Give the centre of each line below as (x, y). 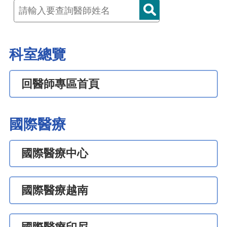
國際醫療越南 (54, 190)
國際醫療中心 (54, 154)
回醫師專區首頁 (60, 84)
